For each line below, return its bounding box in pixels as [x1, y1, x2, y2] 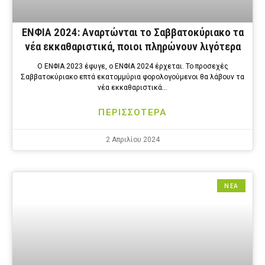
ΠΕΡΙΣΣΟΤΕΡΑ [98, 107, 167, 118]
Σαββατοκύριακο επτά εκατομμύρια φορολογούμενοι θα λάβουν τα [21, 73, 244, 82]
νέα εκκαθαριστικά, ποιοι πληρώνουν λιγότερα [24, 40, 241, 54]
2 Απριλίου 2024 [105, 135, 160, 144]
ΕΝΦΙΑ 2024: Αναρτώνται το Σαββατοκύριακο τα [21, 25, 244, 40]
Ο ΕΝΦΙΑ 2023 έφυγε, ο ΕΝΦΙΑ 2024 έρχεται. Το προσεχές [37, 62, 228, 71]
